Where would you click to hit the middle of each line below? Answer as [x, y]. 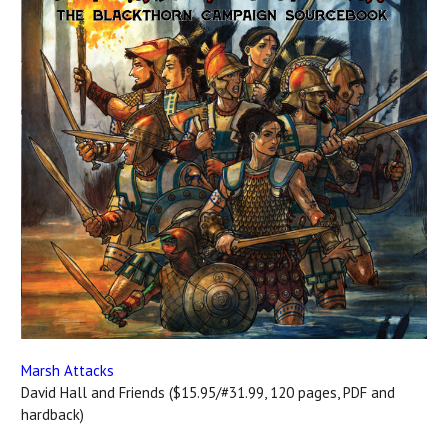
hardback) [52, 414]
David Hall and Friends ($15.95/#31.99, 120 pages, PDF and [208, 392]
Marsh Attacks [67, 370]
